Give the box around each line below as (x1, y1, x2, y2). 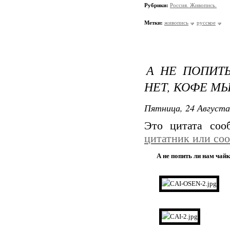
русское (197, 19, 216, 26)
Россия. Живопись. (170, 2, 217, 8)
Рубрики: (144, 2, 170, 8)
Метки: (144, 19, 163, 26)
